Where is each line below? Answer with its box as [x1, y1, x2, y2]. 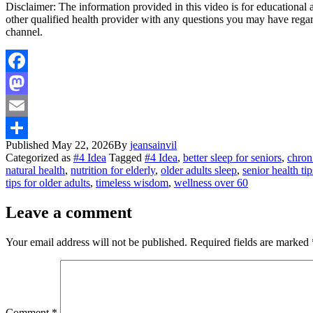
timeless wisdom [96, 176, 168, 189]
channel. [6, 25, 43, 38]
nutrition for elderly [71, 163, 155, 176]
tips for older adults [6, 176, 90, 189]
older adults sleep [161, 163, 237, 176]
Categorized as [6, 151, 73, 163]
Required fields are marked [190, 235, 312, 248]
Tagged [109, 151, 145, 163]
